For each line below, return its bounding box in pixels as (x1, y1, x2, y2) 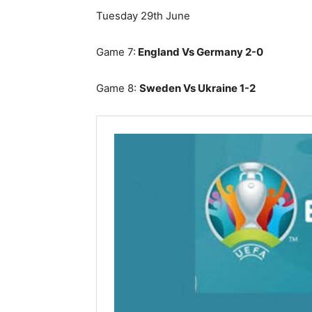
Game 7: (96, 45, 136, 58)
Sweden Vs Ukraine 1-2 (139, 81, 256, 95)
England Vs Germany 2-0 (136, 45, 263, 58)
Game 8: (96, 81, 139, 95)
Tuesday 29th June (96, 9, 190, 22)
